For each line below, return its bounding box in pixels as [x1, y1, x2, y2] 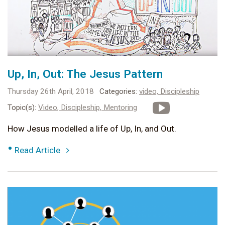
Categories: [99, 87, 137, 96]
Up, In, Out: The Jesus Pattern [8, 67, 163, 81]
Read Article [15, 145, 66, 156]
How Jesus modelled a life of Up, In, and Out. [8, 124, 176, 134]
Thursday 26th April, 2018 [8, 87, 94, 96]
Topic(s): [8, 103, 36, 113]
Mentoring [103, 103, 137, 113]
